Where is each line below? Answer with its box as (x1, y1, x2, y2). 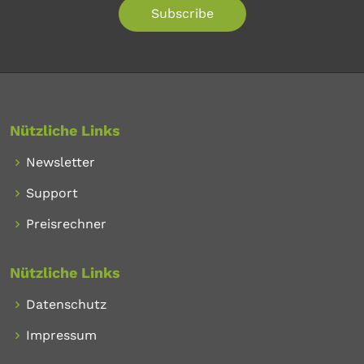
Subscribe (150, 5, 214, 21)
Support (26, 184, 78, 201)
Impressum (26, 327, 97, 343)
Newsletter (26, 154, 95, 170)
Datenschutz (26, 296, 107, 312)
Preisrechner (26, 215, 106, 232)
